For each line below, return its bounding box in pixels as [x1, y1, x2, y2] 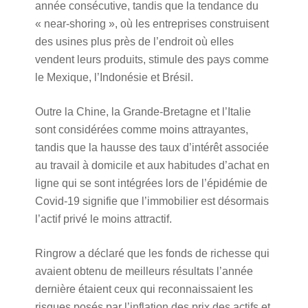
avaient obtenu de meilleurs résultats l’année [34, 265, 253, 277]
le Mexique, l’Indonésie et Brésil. [34, 71, 193, 83]
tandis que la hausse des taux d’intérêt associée [34, 142, 269, 153]
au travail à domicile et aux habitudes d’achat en [34, 159, 269, 171]
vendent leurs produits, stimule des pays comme [34, 54, 269, 65]
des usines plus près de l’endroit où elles [34, 36, 234, 47]
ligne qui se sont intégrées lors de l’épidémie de [34, 177, 267, 189]
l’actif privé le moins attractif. [34, 213, 172, 225]
